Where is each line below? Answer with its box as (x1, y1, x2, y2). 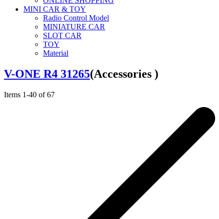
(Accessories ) (90, 67, 158, 80)
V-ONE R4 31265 (4, 67, 90, 80)
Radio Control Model (43, 13, 109, 22)
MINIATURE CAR (43, 22, 105, 31)
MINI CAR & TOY (23, 4, 86, 13)
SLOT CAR (43, 31, 82, 40)
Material (43, 48, 68, 57)
